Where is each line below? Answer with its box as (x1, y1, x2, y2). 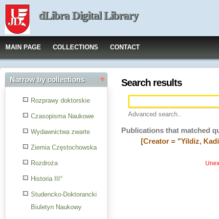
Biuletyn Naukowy (31, 203, 82, 211)
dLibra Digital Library (39, 9, 138, 22)
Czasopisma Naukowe (31, 112, 94, 120)
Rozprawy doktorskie (31, 97, 90, 104)
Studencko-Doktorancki (31, 191, 97, 198)
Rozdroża (31, 159, 58, 167)
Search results (121, 77, 182, 88)
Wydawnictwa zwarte (31, 128, 90, 135)
